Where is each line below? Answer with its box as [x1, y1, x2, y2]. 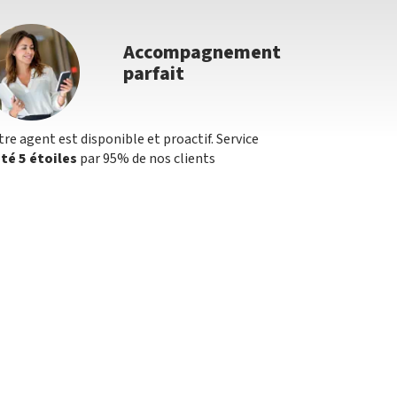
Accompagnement [123, 38, 282, 66]
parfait [123, 59, 185, 88]
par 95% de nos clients [77, 149, 215, 169]
